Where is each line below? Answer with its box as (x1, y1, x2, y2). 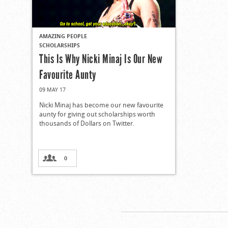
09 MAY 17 (39, 85, 66, 93)
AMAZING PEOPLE (39, 32, 87, 40)
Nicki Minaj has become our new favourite (39, 100, 163, 109)
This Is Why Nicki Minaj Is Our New (39, 51, 162, 66)
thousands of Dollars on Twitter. (39, 118, 134, 128)
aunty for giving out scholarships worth (39, 109, 155, 119)
